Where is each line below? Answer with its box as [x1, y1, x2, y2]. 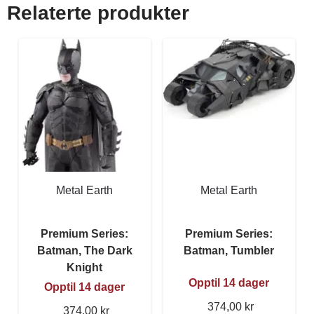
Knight [67, 261, 103, 273]
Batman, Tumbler [184, 244, 275, 257]
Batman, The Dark [37, 244, 132, 257]
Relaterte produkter [7, 1, 189, 24]
